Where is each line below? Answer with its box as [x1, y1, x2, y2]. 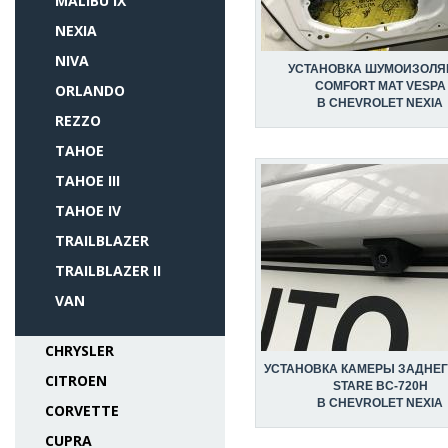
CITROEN [45, 371, 107, 390]
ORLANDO [55, 81, 125, 100]
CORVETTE [45, 401, 119, 420]
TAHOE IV [55, 201, 121, 220]
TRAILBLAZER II [55, 261, 161, 280]
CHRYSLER [45, 341, 114, 360]
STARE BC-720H [332, 379, 428, 393]
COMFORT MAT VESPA [314, 79, 446, 93]
